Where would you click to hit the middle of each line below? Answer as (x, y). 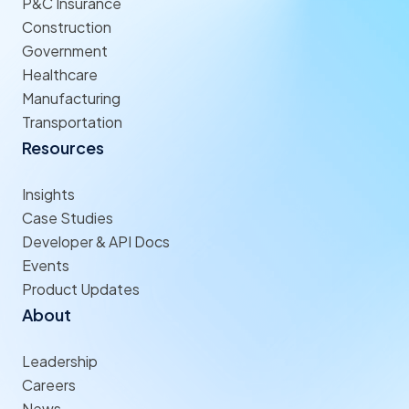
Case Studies (68, 217)
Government (65, 50)
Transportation (72, 121)
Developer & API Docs (96, 241)
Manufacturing (71, 98)
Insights (48, 194)
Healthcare (60, 74)
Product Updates (81, 288)
